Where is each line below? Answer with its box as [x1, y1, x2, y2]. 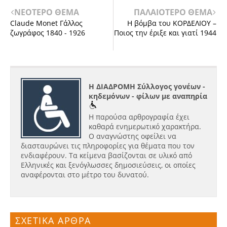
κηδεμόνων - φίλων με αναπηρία [89, 91, 207, 101]
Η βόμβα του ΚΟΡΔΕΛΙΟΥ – [127, 18, 216, 28]
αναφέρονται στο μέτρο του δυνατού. [21, 169, 149, 179]
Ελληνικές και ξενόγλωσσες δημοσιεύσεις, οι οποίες [21, 160, 196, 170]
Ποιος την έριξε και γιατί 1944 [114, 28, 216, 38]
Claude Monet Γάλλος [10, 18, 83, 28]
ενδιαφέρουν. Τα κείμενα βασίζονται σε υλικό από [21, 150, 192, 160]
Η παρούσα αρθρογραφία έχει [89, 111, 190, 122]
